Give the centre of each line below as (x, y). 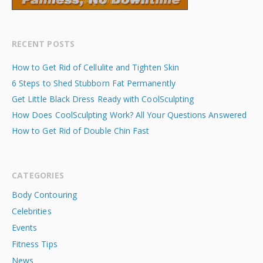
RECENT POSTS (43, 43)
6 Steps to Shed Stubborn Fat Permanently (94, 83)
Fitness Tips (35, 244)
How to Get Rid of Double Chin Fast (81, 130)
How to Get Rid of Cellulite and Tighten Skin (96, 67)
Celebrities (32, 211)
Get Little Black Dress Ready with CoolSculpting (103, 99)
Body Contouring (44, 194)
